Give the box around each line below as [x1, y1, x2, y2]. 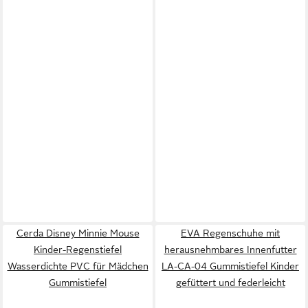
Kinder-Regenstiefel [34, 244, 122, 255]
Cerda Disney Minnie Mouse [16, 228, 140, 239]
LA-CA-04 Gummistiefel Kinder [162, 261, 299, 272]
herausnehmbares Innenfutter [164, 244, 297, 255]
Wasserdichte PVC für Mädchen [7, 261, 148, 272]
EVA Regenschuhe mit [181, 228, 280, 239]
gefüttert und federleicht [175, 277, 285, 288]
